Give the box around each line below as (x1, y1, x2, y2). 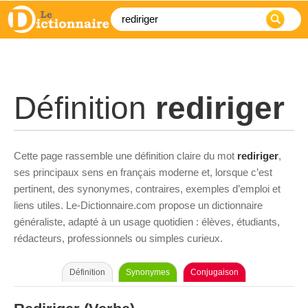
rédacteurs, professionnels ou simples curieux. (14, 232, 223, 244)
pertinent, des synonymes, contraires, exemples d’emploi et (14, 183, 280, 195)
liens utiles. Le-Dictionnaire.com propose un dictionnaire (14, 199, 263, 211)
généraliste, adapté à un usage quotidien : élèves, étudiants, (14, 216, 280, 228)
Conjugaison (190, 267, 239, 277)
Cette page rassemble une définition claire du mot (14, 150, 237, 162)
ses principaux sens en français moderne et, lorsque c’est (14, 166, 272, 178)
